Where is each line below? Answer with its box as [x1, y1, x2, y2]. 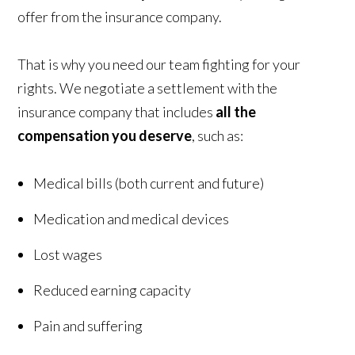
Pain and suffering [33, 317, 143, 334]
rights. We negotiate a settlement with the [17, 79, 278, 97]
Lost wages [33, 246, 103, 263]
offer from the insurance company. [17, 8, 223, 25]
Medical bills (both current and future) [33, 174, 265, 192]
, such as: [192, 127, 244, 144]
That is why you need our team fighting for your [17, 55, 301, 73]
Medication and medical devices [33, 210, 230, 227]
